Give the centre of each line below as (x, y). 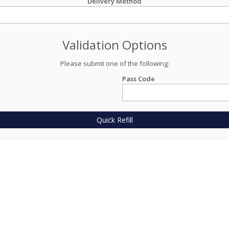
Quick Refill (114, 120)
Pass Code (139, 79)
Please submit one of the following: (114, 63)
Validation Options (114, 45)
